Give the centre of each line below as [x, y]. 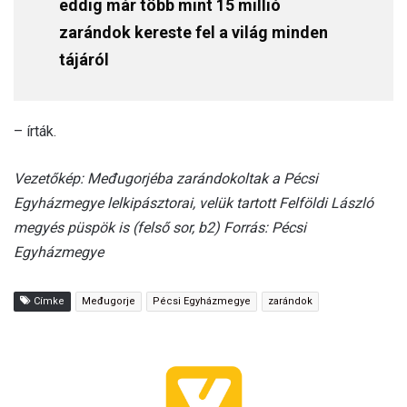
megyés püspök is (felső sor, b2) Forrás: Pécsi [160, 227]
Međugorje [109, 301]
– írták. [35, 131]
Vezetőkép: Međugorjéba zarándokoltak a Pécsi [166, 178]
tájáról [84, 59]
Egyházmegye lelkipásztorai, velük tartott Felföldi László [194, 203]
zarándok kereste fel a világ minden [194, 32]
